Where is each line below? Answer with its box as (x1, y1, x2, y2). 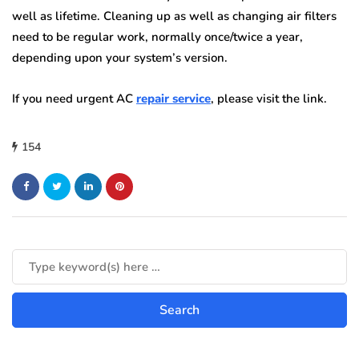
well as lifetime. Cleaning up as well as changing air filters (12, 7, 337, 24)
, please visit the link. (211, 90, 330, 107)
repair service (136, 90, 211, 107)
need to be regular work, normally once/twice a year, (12, 28, 303, 45)
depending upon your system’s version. (12, 49, 228, 66)
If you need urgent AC (12, 90, 136, 107)
